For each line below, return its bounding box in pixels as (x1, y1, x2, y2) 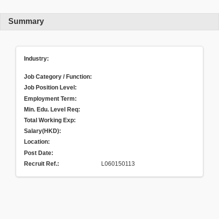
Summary (8, 17, 44, 26)
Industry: (24, 55, 49, 63)
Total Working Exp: (24, 117, 76, 124)
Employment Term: (24, 95, 77, 102)
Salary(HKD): (24, 128, 61, 135)
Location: (24, 138, 50, 146)
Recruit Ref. (24, 160, 57, 167)
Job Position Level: (24, 84, 77, 91)
